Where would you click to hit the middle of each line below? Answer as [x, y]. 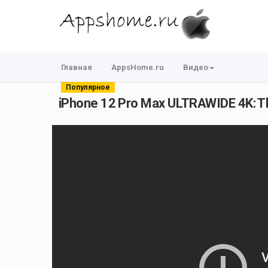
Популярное [88, 87]
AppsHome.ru [138, 67]
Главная [77, 67]
